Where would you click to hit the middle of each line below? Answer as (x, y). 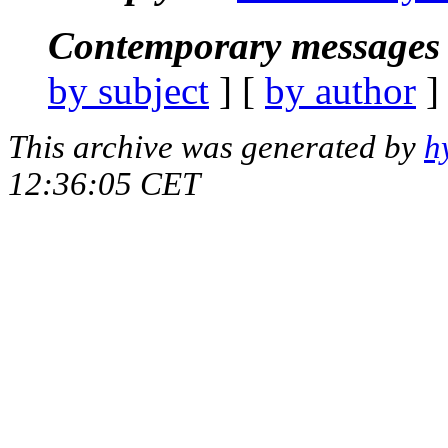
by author (340, 90)
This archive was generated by (216, 146)
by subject (128, 90)
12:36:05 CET (104, 183)
